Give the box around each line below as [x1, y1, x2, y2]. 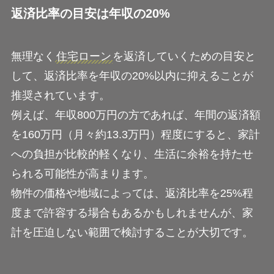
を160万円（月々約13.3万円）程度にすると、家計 [10, 128, 260, 141]
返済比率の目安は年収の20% [10, 7, 170, 21]
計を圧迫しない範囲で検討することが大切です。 [10, 226, 253, 239]
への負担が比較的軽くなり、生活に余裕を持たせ [10, 147, 253, 160]
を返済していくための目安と [112, 50, 256, 62]
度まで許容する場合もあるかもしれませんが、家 [10, 206, 253, 219]
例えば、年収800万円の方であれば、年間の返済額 [10, 108, 261, 121]
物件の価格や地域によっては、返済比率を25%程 [10, 187, 253, 199]
